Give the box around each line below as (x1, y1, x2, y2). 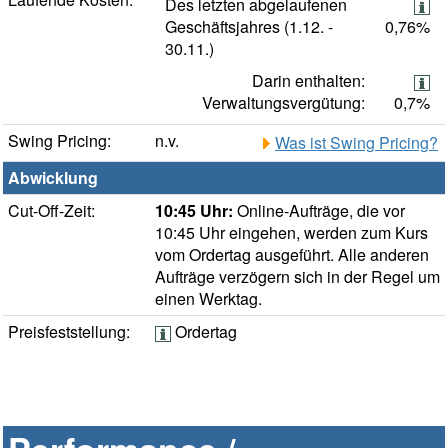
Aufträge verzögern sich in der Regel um (155, 265, 440, 289)
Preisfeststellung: (8, 320, 130, 344)
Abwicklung (8, 166, 98, 190)
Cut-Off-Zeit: (8, 199, 95, 223)
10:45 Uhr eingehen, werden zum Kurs (155, 221, 428, 245)
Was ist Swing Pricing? (275, 131, 438, 155)
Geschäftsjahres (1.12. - (165, 15, 333, 39)
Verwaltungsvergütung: (202, 91, 365, 115)
